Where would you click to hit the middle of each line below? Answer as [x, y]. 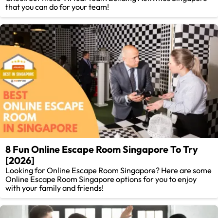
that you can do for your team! [57, 7]
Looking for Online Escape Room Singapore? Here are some [109, 171]
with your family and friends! [55, 188]
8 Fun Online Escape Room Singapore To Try [102, 149]
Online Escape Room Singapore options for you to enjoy [101, 179]
